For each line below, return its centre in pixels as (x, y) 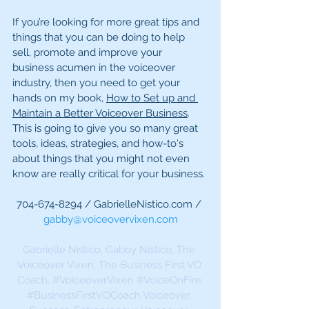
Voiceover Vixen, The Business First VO (110, 265)
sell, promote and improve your (89, 53)
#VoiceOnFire (169, 280)
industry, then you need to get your (98, 83)
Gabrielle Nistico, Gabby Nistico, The (110, 250)
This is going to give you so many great (107, 129)
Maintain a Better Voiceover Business (100, 113)
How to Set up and (152, 98)
